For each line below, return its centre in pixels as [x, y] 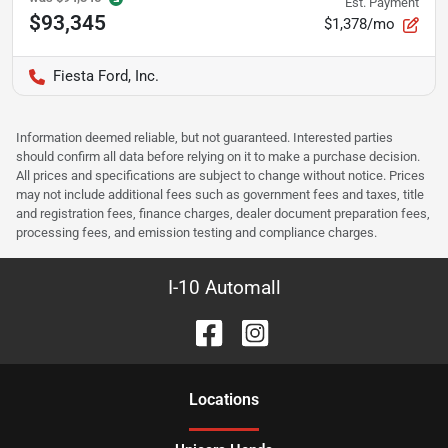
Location [220, 399]
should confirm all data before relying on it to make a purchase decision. [218, 156]
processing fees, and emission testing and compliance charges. [196, 232]
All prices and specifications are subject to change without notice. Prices [220, 175]
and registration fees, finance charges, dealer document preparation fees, [223, 213]
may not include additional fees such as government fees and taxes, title [220, 194]
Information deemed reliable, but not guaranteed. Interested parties [204, 137]
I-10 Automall [224, 287]
